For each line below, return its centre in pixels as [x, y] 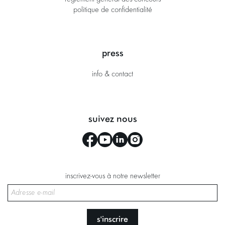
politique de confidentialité [113, 10]
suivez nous [113, 119]
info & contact [113, 75]
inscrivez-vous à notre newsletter [113, 177]
